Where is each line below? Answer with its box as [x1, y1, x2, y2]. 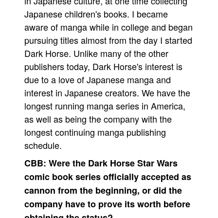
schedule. [24, 139, 62, 151]
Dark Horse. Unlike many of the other [24, 47, 168, 59]
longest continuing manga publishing [24, 126, 166, 138]
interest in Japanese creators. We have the [24, 86, 190, 99]
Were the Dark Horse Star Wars [49, 157, 178, 169]
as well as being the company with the [24, 112, 172, 125]
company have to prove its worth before [24, 198, 190, 210]
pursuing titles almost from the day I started [24, 34, 192, 46]
